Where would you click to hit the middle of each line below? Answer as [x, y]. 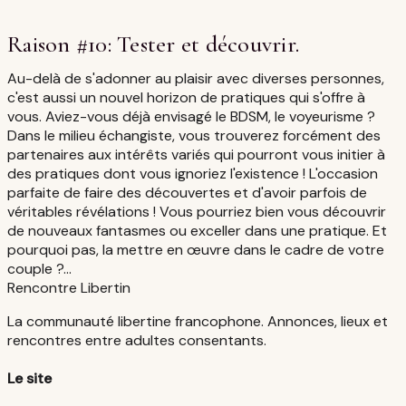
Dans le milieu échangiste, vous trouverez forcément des [194, 135]
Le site [29, 379]
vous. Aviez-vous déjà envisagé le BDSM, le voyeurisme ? [191, 116]
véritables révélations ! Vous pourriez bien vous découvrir [197, 211]
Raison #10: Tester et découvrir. [154, 43]
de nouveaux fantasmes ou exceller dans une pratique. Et [197, 230]
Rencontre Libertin [69, 287]
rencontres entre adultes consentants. [137, 340]
